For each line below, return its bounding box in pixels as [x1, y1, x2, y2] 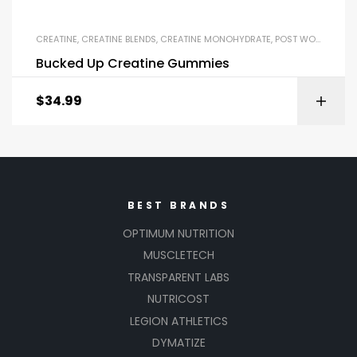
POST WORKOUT [275, 33, 316, 46]
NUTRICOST [147, 291, 210, 308]
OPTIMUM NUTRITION [123, 225, 234, 241]
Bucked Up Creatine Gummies [36, 54, 229, 73]
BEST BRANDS [127, 198, 230, 212]
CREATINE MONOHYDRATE [160, 33, 271, 46]
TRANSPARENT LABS [127, 269, 229, 285]
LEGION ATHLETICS [129, 312, 228, 329]
